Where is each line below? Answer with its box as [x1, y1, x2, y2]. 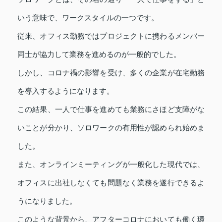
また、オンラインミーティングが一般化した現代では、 [17, 160, 205, 168]
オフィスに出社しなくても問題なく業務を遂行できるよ [17, 178, 205, 187]
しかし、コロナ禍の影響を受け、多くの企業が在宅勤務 [17, 68, 205, 77]
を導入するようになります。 [17, 86, 114, 95]
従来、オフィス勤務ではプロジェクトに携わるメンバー [17, 31, 205, 40]
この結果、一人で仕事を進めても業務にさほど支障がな [17, 105, 205, 113]
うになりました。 [17, 196, 77, 205]
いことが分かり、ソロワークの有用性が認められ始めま [17, 123, 205, 132]
